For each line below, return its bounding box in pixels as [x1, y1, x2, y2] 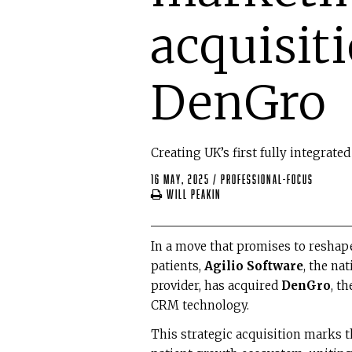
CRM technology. [151, 298, 252, 313]
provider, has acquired [151, 278, 281, 294]
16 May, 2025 [151, 174, 210, 186]
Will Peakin [163, 189, 222, 201]
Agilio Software [204, 258, 303, 274]
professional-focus [221, 174, 313, 186]
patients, [151, 258, 204, 274]
